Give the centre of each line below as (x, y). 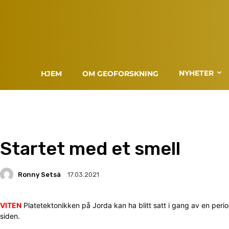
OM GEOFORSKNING (121, 73)
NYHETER (197, 73)
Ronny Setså (39, 174)
